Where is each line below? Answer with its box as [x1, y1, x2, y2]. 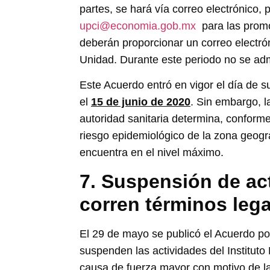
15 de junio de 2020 [91, 96, 190, 108]
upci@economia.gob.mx [80, 19, 196, 32]
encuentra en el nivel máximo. [80, 146, 224, 159]
